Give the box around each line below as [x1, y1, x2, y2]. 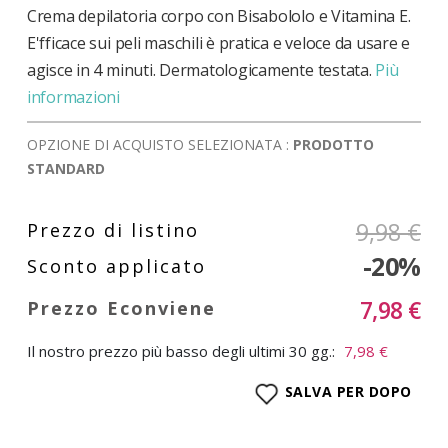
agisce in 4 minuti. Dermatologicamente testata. [26, 58, 372, 81]
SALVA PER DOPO [284, 382, 412, 402]
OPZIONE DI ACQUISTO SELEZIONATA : [26, 134, 293, 154]
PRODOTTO [292, 134, 374, 154]
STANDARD [26, 158, 105, 178]
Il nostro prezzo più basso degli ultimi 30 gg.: [26, 340, 335, 361]
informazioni [26, 85, 120, 108]
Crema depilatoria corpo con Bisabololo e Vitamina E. [26, 4, 411, 27]
